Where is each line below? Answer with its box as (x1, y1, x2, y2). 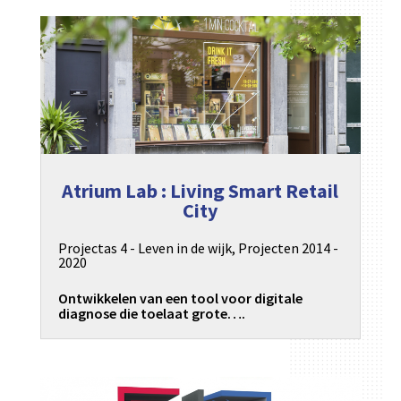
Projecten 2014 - (237, 239, 338, 258)
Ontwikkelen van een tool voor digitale (57, 289, 303, 308)
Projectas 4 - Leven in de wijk (57, 239, 232, 258)
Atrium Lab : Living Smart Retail (62, 177, 339, 203)
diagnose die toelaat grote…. (57, 304, 245, 323)
